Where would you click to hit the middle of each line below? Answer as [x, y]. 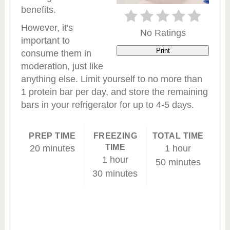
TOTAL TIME [178, 136]
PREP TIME [52, 136]
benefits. [38, 9]
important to [45, 40]
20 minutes [52, 148]
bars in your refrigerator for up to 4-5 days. [107, 104]
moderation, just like [62, 66]
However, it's [47, 27]
